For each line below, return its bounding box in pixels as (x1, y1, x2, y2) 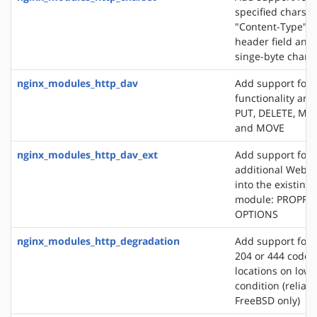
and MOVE (235, 120, 284, 134)
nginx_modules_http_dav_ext (17, 147, 158, 161)
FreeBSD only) (235, 293, 300, 307)
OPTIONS (235, 207, 278, 221)
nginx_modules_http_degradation (17, 234, 180, 248)
